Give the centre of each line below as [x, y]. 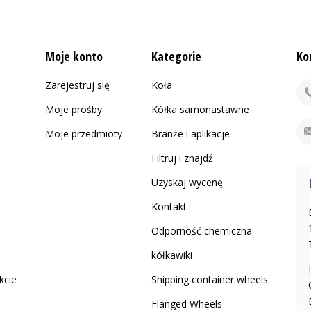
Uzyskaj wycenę [187, 182]
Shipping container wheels [209, 279]
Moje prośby [74, 109]
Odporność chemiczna [201, 231]
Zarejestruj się [78, 85]
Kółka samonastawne [200, 109]
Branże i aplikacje [190, 134]
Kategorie [176, 56]
